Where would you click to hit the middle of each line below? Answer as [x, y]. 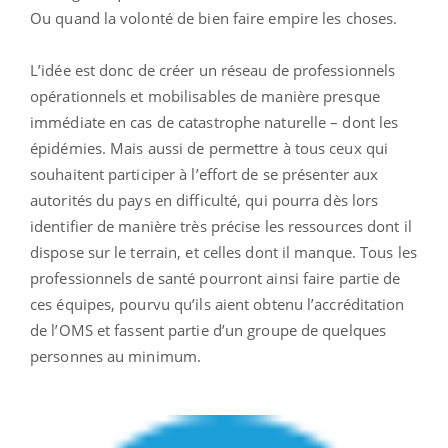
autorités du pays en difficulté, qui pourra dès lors [204, 200]
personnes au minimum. [118, 356]
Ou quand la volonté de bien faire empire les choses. [214, 18]
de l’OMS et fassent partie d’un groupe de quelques [208, 330]
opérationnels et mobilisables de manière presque [205, 96]
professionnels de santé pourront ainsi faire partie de [215, 278]
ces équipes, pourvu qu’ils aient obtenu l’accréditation [217, 304]
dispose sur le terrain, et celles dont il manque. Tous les [223, 252]
